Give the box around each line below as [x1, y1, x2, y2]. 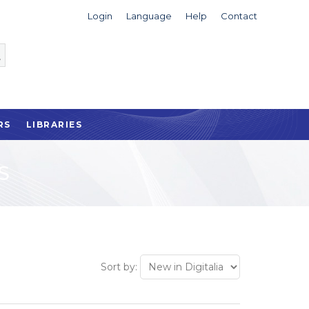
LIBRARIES [26, 119, 83, 130]
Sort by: [101, 261, 137, 273]
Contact [220, 10, 257, 21]
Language [126, 10, 172, 21]
